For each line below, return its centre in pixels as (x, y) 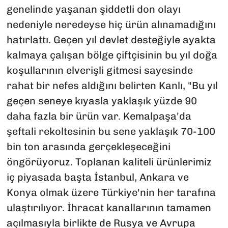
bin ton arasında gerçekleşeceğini (88, 147)
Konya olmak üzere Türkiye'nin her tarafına (111, 193)
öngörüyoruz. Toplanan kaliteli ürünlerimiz (109, 162)
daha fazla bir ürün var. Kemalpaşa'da (99, 116)
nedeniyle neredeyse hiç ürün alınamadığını (111, 25)
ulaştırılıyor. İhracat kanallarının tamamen (109, 208)
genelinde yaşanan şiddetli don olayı (93, 9)
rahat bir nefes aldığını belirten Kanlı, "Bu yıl (112, 86)
